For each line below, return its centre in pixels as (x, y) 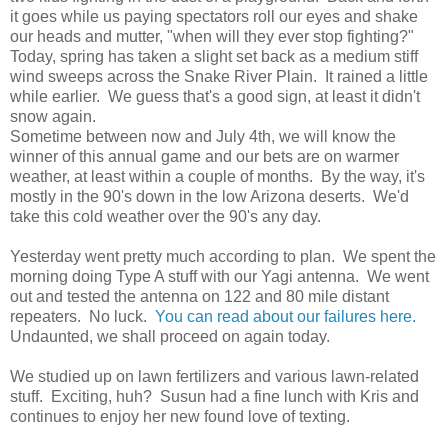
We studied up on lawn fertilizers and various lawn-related (214, 376)
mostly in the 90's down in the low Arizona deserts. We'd (209, 196)
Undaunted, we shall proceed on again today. (170, 336)
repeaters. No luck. (82, 316)
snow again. (53, 116)
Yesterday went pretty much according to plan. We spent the (223, 256)
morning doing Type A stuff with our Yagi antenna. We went (219, 276)
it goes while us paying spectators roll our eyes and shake (214, 16)
